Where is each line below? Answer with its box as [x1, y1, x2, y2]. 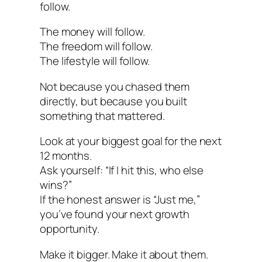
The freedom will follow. [40, 39, 153, 54]
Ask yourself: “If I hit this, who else [40, 163, 204, 178]
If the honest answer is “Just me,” [40, 192, 200, 208]
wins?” [40, 177, 72, 193]
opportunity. [40, 221, 99, 237]
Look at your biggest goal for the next [40, 133, 222, 149]
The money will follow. [40, 24, 145, 40]
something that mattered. [40, 108, 165, 123]
